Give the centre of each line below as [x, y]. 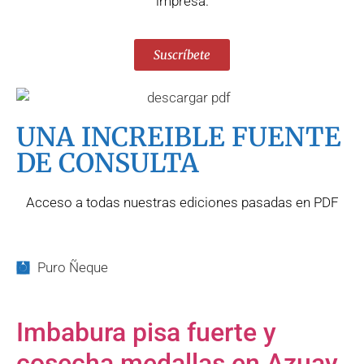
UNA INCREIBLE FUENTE [179, 138]
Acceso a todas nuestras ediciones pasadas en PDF [182, 203]
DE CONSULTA [108, 164]
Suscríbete [182, 55]
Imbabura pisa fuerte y [146, 332]
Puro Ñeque [73, 267]
